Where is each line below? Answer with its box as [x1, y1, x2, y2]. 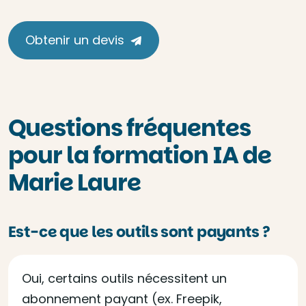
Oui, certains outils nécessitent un [22, 270, 227, 287]
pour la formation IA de [8, 139, 271, 171]
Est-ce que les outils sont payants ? [8, 221, 270, 242]
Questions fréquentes [8, 111, 251, 144]
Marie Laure [8, 166, 141, 199]
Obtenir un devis [25, 31, 124, 48]
